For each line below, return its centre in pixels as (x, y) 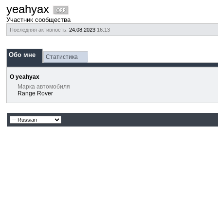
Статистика (62, 57)
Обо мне (22, 55)
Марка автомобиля (44, 87)
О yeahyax (25, 77)
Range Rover (36, 93)
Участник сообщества (39, 20)
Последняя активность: (39, 30)
